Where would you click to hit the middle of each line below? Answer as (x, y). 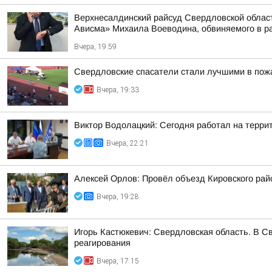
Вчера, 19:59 (95, 47)
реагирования (102, 243)
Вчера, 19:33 (118, 90)
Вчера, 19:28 (118, 197)
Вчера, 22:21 (127, 143)
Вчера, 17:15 (118, 261)
